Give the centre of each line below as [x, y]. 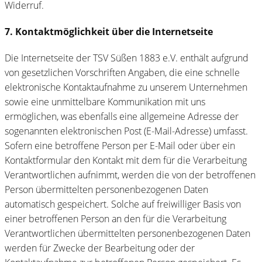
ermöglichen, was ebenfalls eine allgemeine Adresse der [122, 116]
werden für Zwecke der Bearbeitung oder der [100, 248]
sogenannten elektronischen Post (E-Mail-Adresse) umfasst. [126, 131]
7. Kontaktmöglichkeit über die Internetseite [109, 31]
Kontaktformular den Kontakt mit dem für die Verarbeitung [126, 160]
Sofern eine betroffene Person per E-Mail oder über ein [120, 145]
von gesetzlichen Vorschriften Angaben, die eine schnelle [122, 72]
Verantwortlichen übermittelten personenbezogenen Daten [127, 233]
